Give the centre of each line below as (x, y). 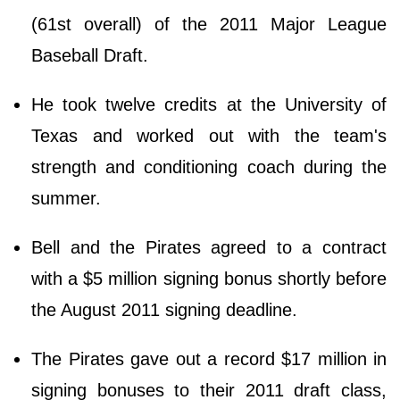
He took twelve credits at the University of (209, 105)
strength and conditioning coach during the (209, 167)
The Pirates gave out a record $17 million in (209, 359)
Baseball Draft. (92, 56)
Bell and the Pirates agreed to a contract (209, 248)
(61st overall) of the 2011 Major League (209, 25)
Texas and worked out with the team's (209, 136)
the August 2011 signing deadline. (167, 310)
